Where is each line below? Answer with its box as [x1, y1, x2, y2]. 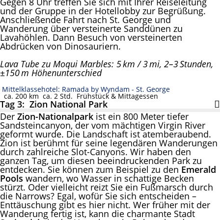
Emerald [181, 164, 216, 176]
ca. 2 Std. [39, 91, 73, 101]
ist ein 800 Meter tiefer [96, 110, 189, 123]
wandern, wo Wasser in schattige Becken [23, 172, 194, 185]
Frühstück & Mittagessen [73, 91, 158, 101]
